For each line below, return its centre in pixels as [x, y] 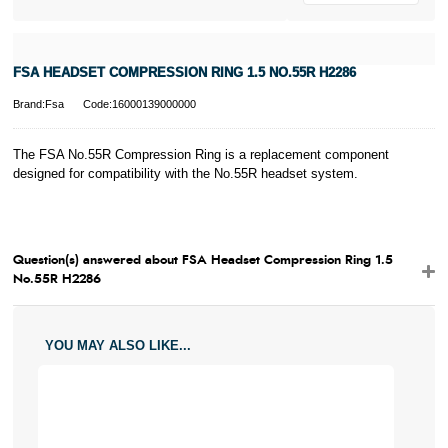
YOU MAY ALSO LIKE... [117, 345]
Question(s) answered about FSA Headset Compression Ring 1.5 [202, 260]
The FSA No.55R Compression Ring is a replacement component [200, 155]
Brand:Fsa [38, 104]
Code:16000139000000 [139, 104]
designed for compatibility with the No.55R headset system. [185, 174]
